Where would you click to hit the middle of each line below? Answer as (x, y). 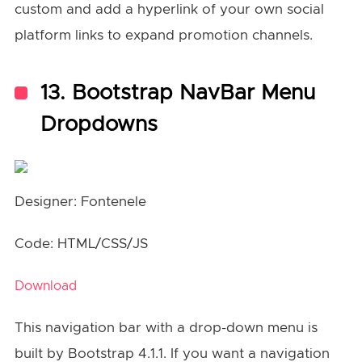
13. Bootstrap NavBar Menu (177, 93)
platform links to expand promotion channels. (163, 36)
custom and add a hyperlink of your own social (169, 10)
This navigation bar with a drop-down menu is (166, 328)
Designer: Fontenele (80, 202)
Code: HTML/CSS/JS (81, 244)
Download (45, 286)
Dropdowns (99, 125)
